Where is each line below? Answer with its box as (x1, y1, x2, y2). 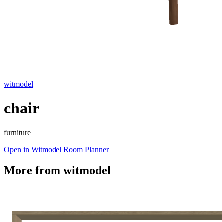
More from (4, 164, 63, 177)
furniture (4, 128, 31, 137)
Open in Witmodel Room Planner (4, 145, 109, 154)
